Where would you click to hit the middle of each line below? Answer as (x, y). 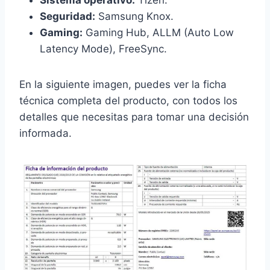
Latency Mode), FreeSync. (103, 49)
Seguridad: (67, 17)
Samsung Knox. (134, 17)
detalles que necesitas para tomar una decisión (134, 117)
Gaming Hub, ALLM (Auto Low (158, 33)
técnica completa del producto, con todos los (128, 101)
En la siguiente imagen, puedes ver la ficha (123, 85)
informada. (46, 133)
